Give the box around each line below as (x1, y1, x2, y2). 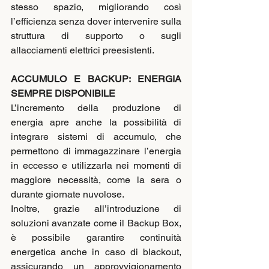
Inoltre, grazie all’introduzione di (11, 203, 181, 215)
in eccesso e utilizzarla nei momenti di (11, 160, 181, 172)
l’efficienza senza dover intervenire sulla (11, 16, 181, 28)
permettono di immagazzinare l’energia (11, 145, 181, 157)
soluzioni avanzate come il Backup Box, (11, 217, 181, 229)
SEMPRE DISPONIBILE (11, 88, 115, 100)
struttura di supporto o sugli (11, 30, 181, 42)
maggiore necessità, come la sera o (11, 174, 181, 186)
